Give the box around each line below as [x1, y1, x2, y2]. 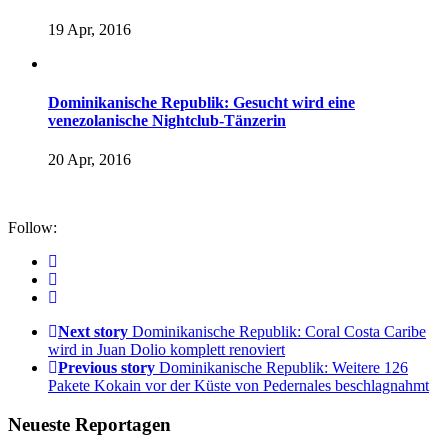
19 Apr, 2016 [48, 20, 131, 38]
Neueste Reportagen [8, 414, 171, 436]
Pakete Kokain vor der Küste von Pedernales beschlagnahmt [48, 377, 429, 395]
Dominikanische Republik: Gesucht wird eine [48, 94, 355, 112]
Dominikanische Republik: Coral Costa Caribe [132, 323, 426, 341]
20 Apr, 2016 [48, 151, 131, 169]
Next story [58, 323, 128, 341]
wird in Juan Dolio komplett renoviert [48, 341, 285, 359]
